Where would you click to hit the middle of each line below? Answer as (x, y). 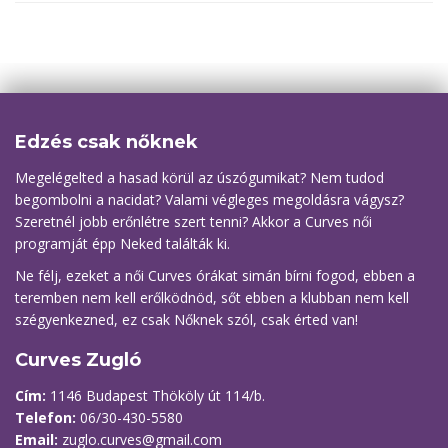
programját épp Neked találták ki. (122, 243)
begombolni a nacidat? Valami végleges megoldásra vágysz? (209, 199)
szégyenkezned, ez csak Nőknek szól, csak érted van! (186, 319)
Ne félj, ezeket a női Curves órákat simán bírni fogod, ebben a (215, 275)
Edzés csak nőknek (106, 141)
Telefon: (45, 417)
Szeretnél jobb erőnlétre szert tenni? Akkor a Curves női (193, 221)
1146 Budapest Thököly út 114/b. (155, 395)
